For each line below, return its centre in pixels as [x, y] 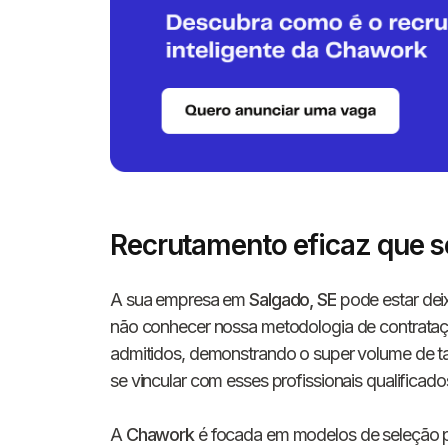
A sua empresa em [180, 299]
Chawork [160, 434]
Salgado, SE [292, 299]
